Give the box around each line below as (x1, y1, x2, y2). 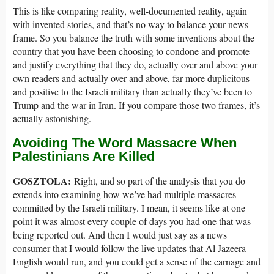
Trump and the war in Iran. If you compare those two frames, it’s (13, 98, 260, 111)
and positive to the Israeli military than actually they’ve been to (13, 84, 252, 98)
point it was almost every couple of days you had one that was (13, 215, 251, 228)
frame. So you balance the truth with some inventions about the (13, 31, 254, 44)
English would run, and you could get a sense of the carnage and (13, 255, 261, 268)
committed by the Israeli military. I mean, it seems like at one (13, 201, 245, 215)
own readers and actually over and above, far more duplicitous (13, 71, 250, 84)
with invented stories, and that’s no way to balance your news (13, 17, 248, 31)
